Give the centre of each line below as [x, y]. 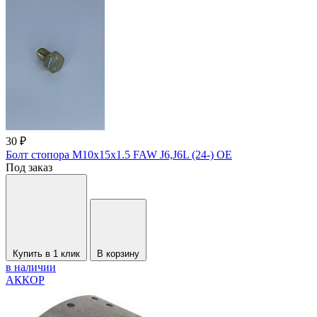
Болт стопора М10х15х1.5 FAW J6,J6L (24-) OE [119, 155]
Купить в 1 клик [46, 254]
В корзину [118, 254]
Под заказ [29, 168]
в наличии [31, 267]
